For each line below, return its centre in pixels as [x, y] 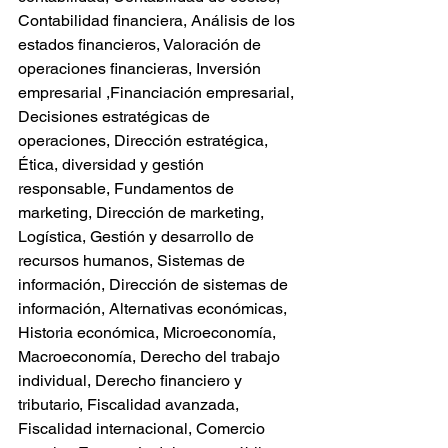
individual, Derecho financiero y [132, 380]
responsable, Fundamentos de [128, 188]
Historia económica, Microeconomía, [149, 332]
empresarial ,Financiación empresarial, [158, 92]
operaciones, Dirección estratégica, [145, 140]
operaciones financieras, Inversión [141, 68]
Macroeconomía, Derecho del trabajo [151, 356]
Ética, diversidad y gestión [113, 164]
